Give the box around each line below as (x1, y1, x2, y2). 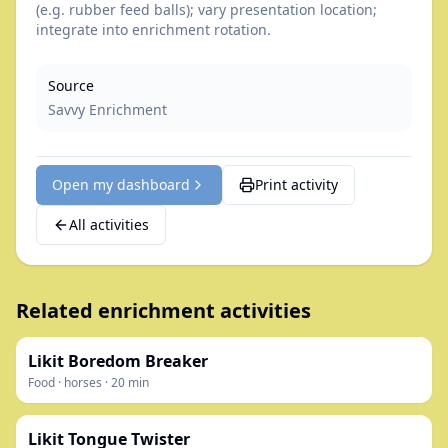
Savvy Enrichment (48, 99, 167, 119)
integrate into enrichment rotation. (36, 19, 271, 39)
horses (64, 373, 102, 391)
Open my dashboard (52, 174, 190, 194)
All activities (69, 214, 149, 234)
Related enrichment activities (16, 296, 311, 324)
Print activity (255, 174, 338, 194)
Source (48, 75, 94, 95)
